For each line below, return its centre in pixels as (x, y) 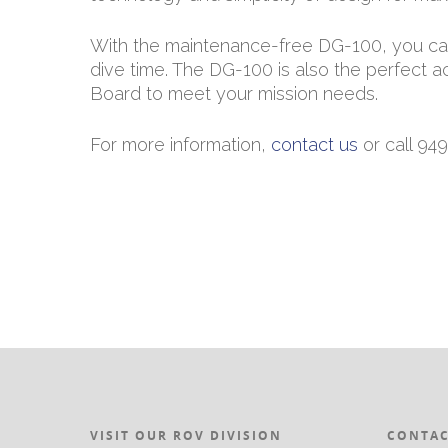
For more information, (180, 144)
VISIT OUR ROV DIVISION (186, 435)
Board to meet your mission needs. (234, 93)
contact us (314, 144)
